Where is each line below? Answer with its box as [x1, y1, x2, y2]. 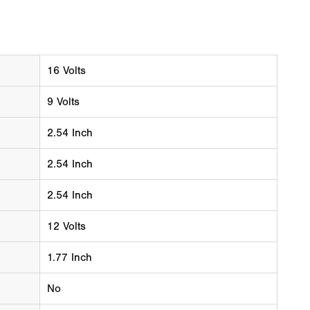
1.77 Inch [46, 251, 92, 264]
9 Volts [46, 95, 80, 109]
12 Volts [46, 220, 86, 233]
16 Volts [46, 64, 86, 77]
